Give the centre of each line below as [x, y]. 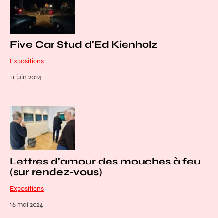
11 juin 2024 [26, 77]
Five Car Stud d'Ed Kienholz [83, 45]
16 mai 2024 [27, 204]
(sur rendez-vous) [56, 172]
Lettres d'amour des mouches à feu [105, 161]
